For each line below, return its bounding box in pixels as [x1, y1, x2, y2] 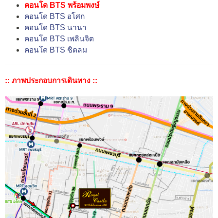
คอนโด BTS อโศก [24, 12, 85, 20]
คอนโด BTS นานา [24, 23, 87, 32]
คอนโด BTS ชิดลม [24, 45, 87, 54]
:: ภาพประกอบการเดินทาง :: [5, 76, 97, 85]
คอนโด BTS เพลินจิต [24, 34, 94, 43]
